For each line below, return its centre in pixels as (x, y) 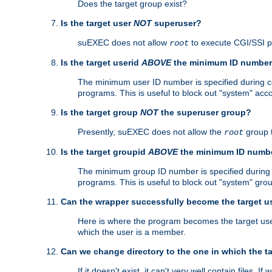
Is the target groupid (104, 152)
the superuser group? (205, 113)
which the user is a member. (132, 232)
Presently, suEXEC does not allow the (151, 132)
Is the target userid (101, 63)
